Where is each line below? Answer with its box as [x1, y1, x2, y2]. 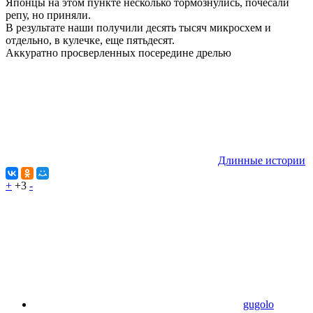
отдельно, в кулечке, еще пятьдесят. [6, 34, 175, 47]
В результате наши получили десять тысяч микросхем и [6, 22, 271, 34]
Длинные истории [218, 154, 305, 167]
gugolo [243, 298, 274, 311]
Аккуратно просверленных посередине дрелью [6, 47, 231, 59]
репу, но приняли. [6, 9, 91, 22]
